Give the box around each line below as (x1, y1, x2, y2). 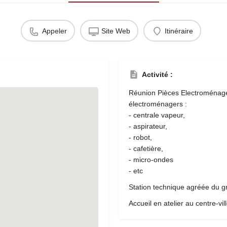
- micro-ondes (129, 156, 173, 164)
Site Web (101, 26, 130, 35)
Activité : (142, 70, 173, 79)
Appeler (42, 26, 67, 35)
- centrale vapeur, (129, 111, 185, 119)
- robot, (129, 133, 152, 141)
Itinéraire (164, 26, 193, 35)
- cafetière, (129, 144, 163, 153)
